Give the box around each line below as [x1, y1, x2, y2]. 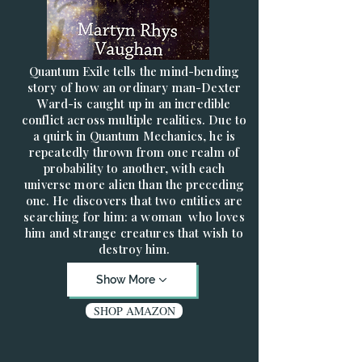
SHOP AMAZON [93, 303, 175, 318]
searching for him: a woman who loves [23, 208, 245, 225]
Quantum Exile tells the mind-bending [28, 63, 240, 79]
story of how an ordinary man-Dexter [27, 79, 242, 95]
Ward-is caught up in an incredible [37, 95, 231, 112]
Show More [96, 273, 155, 286]
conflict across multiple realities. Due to [21, 112, 247, 128]
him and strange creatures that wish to [25, 225, 243, 241]
